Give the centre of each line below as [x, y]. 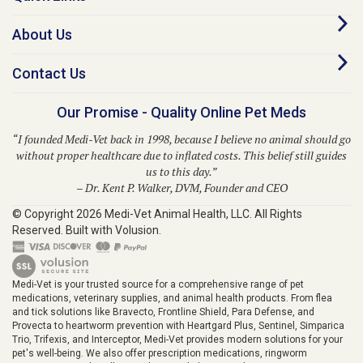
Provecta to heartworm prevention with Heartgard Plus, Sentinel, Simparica [178, 310]
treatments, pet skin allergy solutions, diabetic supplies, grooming [160, 351]
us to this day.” [181, 156]
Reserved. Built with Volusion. [87, 214]
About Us [42, 19]
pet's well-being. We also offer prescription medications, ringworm [160, 337]
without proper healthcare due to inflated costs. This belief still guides [181, 140]
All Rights [278, 198]
